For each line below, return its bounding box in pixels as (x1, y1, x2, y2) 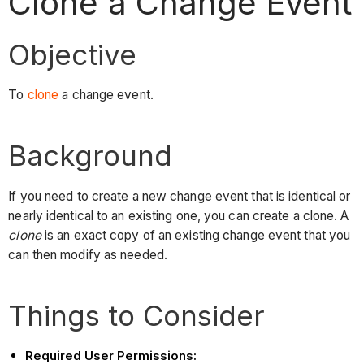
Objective (8, 37, 137, 71)
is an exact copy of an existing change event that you (41, 227, 351, 243)
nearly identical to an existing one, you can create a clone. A (8, 207, 349, 223)
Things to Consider (8, 297, 266, 332)
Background (8, 138, 173, 173)
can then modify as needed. (8, 246, 171, 262)
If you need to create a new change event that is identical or (8, 188, 351, 204)
